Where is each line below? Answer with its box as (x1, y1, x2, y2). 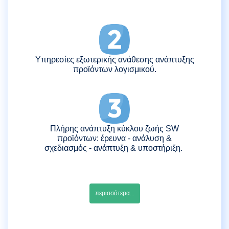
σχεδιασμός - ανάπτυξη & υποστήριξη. (44, 144, 185, 153)
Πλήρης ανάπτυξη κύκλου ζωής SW (50, 124, 179, 133)
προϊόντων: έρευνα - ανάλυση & (57, 134, 172, 143)
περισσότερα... (95, 190, 134, 197)
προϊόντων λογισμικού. (73, 65, 156, 74)
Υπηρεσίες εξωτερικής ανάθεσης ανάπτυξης (35, 55, 194, 64)
